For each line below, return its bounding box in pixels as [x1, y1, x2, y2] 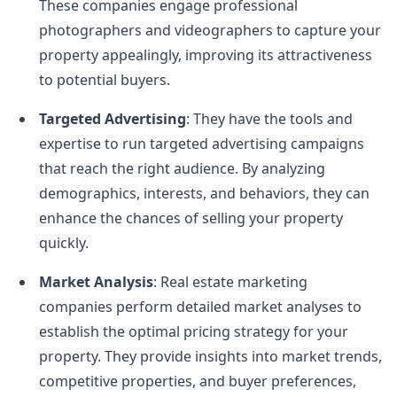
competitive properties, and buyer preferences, [39, 370, 356, 391]
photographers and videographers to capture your [39, 19, 381, 40]
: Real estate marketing [153, 271, 307, 292]
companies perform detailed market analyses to [39, 296, 362, 316]
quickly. [39, 232, 89, 253]
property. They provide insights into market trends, [39, 346, 382, 366]
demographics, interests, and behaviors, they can [39, 183, 370, 203]
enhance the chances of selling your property [39, 207, 343, 228]
